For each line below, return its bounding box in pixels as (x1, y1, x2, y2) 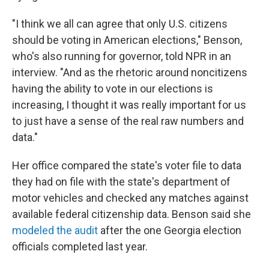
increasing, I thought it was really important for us (12, 98, 246, 111)
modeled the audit (12, 224, 98, 237)
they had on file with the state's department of (12, 175, 231, 188)
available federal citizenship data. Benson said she (12, 208, 251, 220)
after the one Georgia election (98, 224, 241, 237)
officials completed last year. (12, 240, 148, 253)
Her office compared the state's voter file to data (12, 159, 241, 172)
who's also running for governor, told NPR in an (12, 50, 231, 62)
